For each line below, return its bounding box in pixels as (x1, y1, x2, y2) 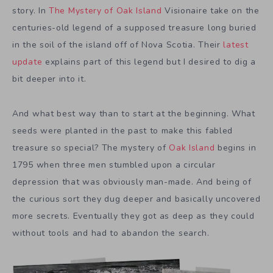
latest (223, 39, 249, 51)
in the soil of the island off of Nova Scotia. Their (12, 39, 224, 51)
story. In (12, 5, 49, 16)
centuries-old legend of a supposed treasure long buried (12, 22, 257, 34)
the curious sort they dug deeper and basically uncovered (12, 193, 261, 205)
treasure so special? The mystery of (12, 141, 169, 154)
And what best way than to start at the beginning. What (12, 107, 255, 119)
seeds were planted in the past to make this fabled (12, 124, 233, 136)
